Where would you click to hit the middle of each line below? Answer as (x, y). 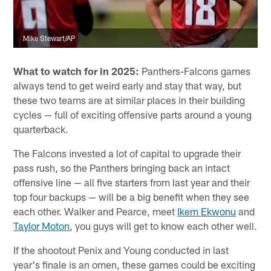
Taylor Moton (42, 225)
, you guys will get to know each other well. (164, 225)
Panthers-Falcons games (195, 70)
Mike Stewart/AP (50, 38)
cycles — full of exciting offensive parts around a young (133, 114)
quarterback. (41, 129)
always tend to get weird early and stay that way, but (128, 85)
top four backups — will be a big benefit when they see (132, 196)
